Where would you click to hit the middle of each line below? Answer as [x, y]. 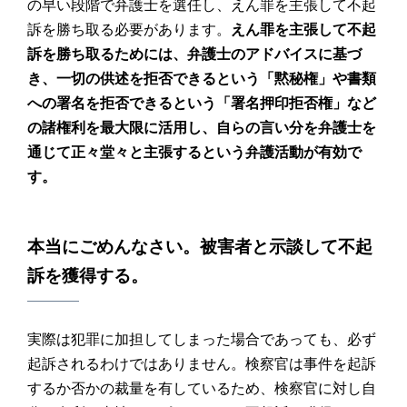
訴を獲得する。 [87, 275]
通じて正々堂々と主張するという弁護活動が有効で [194, 152]
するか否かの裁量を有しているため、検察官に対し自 [201, 388]
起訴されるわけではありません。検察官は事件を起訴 [201, 363]
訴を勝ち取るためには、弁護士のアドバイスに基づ [194, 54]
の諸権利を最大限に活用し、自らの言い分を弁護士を [201, 127]
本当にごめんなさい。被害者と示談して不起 [199, 246]
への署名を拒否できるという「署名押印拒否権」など [201, 103]
